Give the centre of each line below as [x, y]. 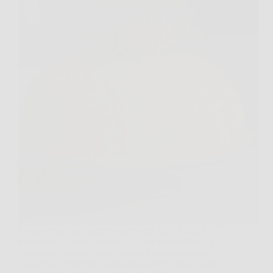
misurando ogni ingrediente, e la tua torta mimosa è [116, 241]
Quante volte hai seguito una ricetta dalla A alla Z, [114, 230]
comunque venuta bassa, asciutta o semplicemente [114, 252]
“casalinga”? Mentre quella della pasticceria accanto [118, 263]
